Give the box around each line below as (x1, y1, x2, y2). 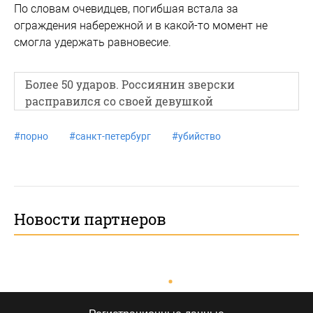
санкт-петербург (75, 131, 151, 142)
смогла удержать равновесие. (14, 36, 171, 49)
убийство (178, 131, 221, 142)
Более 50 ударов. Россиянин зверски (25, 77, 235, 92)
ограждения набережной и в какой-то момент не (14, 19, 268, 32)
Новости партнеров (14, 209, 166, 229)
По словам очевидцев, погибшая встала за (14, 2, 238, 15)
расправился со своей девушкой (25, 94, 213, 108)
